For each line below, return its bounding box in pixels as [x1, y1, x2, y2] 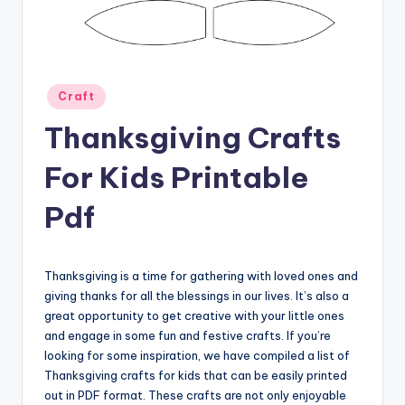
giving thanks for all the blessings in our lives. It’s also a [44, 287, 349, 303]
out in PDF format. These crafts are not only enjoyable [44, 387, 346, 402]
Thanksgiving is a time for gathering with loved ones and [44, 268, 358, 283]
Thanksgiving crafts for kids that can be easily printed [44, 367, 347, 382]
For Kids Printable [44, 158, 309, 195]
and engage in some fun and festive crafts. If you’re [44, 327, 331, 343]
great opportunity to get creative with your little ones [44, 307, 344, 323]
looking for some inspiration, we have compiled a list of [44, 347, 350, 363]
